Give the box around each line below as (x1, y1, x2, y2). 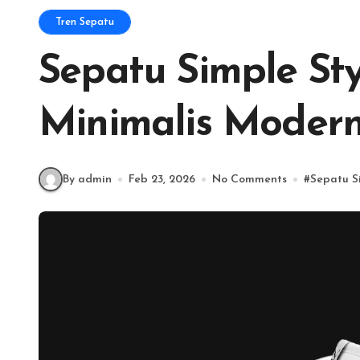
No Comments (212, 173, 287, 186)
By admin (63, 173, 112, 186)
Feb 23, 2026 (129, 173, 195, 186)
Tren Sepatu (55, 17, 114, 27)
